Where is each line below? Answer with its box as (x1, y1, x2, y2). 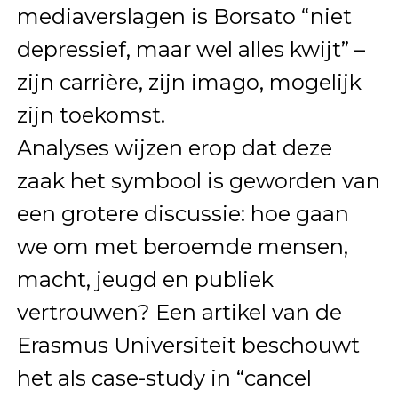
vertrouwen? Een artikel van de (16, 298, 342, 325)
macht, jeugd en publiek (16, 266, 274, 292)
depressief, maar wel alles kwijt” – (16, 36, 365, 62)
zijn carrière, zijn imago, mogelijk (16, 68, 362, 95)
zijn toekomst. (16, 101, 171, 128)
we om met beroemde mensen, (16, 233, 348, 259)
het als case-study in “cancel (16, 364, 312, 391)
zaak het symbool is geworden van (16, 167, 380, 194)
